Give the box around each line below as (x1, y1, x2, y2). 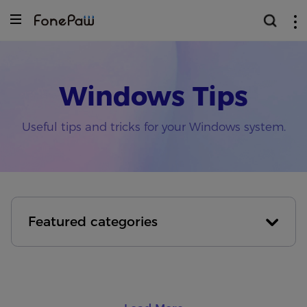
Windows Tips (59, 80, 248, 113)
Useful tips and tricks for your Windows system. (21, 120, 286, 134)
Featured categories (27, 214, 158, 230)
